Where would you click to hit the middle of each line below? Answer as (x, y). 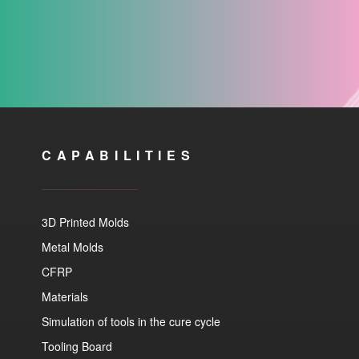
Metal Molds (73, 246)
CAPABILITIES (119, 155)
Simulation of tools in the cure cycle (131, 321)
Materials (65, 296)
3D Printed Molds (85, 222)
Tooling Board (77, 346)
